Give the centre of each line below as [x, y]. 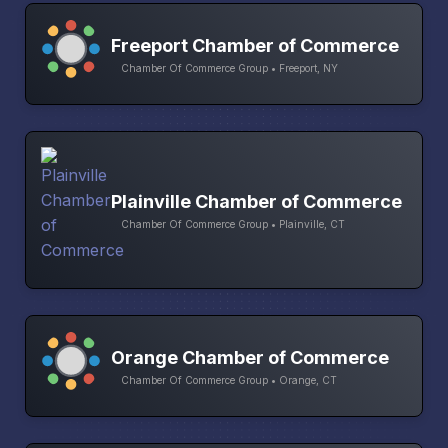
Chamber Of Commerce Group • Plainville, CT [233, 223]
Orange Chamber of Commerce [250, 357]
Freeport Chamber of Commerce [255, 45]
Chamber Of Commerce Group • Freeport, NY [229, 67]
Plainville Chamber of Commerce [256, 201]
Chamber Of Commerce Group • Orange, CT [229, 379]
